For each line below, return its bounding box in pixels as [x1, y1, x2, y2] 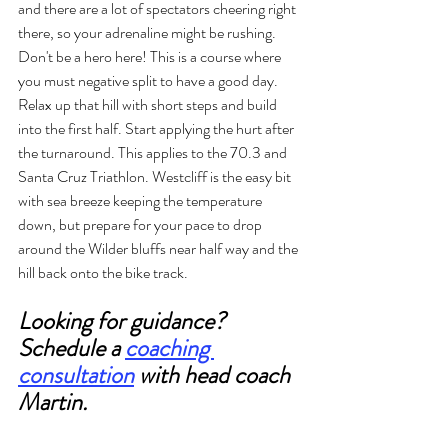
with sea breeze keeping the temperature [18, 189, 265, 213]
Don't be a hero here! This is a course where [18, 45, 284, 69]
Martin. [18, 385, 92, 420]
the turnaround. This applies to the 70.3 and [18, 141, 290, 165]
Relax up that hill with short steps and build [18, 93, 280, 117]
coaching [125, 331, 214, 366]
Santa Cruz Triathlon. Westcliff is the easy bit [18, 165, 294, 189]
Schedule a [18, 331, 125, 366]
